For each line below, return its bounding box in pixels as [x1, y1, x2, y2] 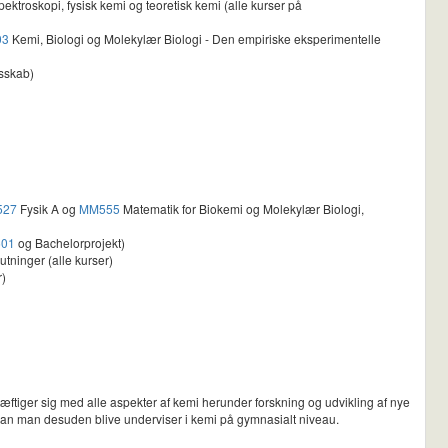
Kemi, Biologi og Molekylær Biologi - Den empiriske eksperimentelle [9, 30, 381, 48]
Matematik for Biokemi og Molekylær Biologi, [120, 200, 364, 218]
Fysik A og [17, 200, 79, 218]
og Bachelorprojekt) [15, 234, 125, 252]
